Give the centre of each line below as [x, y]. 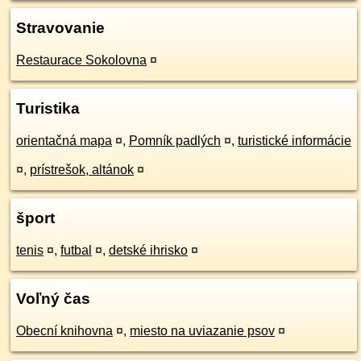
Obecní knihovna [64, 331]
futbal [76, 250]
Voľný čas [53, 299]
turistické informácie [295, 141]
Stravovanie [60, 28]
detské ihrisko [148, 250]
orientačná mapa [64, 141]
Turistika [48, 108]
